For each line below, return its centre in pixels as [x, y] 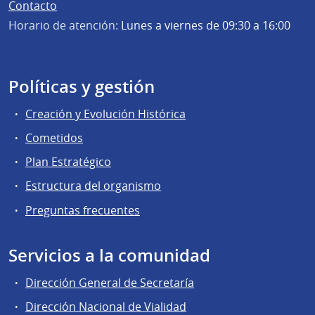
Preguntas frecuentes [83, 210]
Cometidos [54, 138]
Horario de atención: [63, 25]
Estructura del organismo [93, 186]
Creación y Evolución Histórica [105, 114]
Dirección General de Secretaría [110, 282]
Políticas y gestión [82, 86]
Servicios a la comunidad [109, 255]
